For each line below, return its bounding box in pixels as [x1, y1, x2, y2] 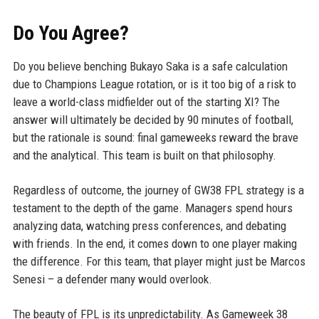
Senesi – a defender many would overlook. [12, 271, 212, 286]
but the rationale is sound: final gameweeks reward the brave [12, 130, 298, 145]
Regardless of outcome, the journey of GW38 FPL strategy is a [12, 182, 304, 197]
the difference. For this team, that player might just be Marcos [12, 253, 305, 268]
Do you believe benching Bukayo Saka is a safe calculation [12, 58, 288, 73]
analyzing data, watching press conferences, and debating [12, 218, 286, 233]
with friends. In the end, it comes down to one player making [12, 236, 297, 251]
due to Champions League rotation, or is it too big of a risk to [12, 76, 296, 91]
